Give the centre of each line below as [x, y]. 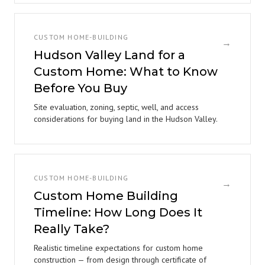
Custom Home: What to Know [126, 72]
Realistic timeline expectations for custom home [118, 248]
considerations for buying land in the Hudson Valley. [126, 119]
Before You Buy [80, 88]
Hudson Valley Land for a [109, 55]
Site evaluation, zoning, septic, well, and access [116, 107]
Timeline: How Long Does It [118, 212]
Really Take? [72, 229]
